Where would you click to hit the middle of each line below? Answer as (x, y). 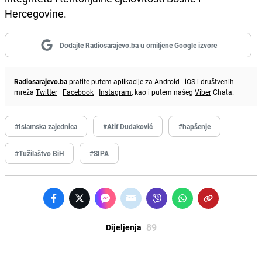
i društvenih (215, 81)
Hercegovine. (36, 13)
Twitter (46, 92)
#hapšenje (194, 126)
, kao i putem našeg (163, 92)
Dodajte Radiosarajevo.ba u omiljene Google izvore (138, 45)
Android (167, 81)
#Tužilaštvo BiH (39, 153)
